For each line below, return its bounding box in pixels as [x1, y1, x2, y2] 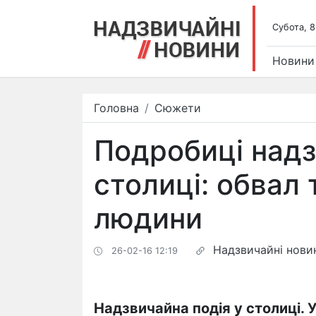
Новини [272, 54, 315, 68]
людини [94, 201, 202, 236]
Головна [94, 101, 139, 115]
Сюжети [154, 101, 201, 115]
